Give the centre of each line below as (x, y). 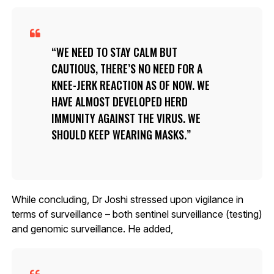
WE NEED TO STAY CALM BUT (117, 52)
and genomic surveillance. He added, (92, 228)
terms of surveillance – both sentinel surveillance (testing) (137, 214)
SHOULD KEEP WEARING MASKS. (119, 134)
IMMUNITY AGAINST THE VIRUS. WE (126, 118)
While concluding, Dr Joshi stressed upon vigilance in (127, 199)
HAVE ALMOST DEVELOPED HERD (119, 101)
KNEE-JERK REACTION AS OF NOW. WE (130, 85)
